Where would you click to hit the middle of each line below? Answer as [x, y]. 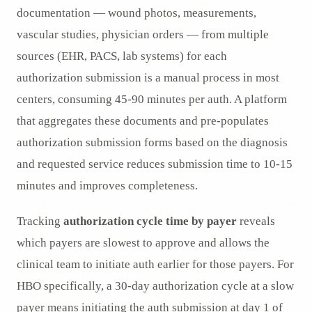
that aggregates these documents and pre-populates [143, 121]
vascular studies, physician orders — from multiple [143, 35]
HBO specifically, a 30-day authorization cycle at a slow [155, 286]
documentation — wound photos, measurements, [136, 13]
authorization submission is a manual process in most [148, 78]
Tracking [40, 221]
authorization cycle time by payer [150, 221]
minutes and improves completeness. [107, 186]
